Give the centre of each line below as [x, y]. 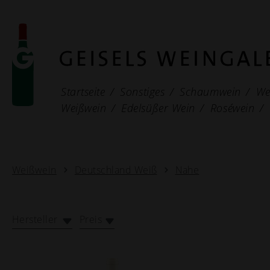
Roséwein [232, 108]
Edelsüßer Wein [158, 108]
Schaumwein [210, 91]
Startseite [83, 91]
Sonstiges [143, 91]
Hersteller [36, 219]
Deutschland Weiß [116, 170]
